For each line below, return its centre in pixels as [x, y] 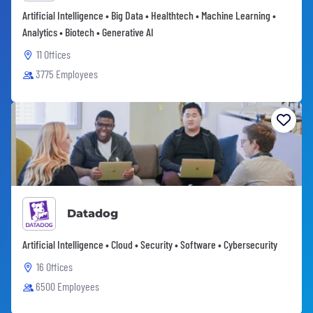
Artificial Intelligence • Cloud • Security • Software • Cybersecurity [150, 244]
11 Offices [53, 54]
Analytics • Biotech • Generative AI [88, 31]
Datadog [93, 213]
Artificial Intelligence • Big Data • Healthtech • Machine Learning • [149, 15]
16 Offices [54, 266]
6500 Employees [67, 286]
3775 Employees [67, 73]
